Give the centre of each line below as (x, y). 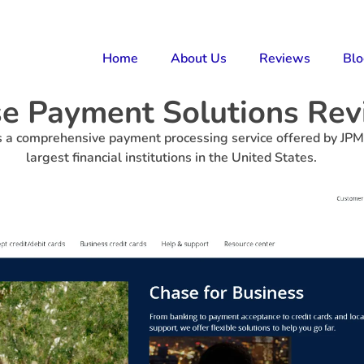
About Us (199, 58)
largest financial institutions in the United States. (172, 158)
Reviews (285, 58)
